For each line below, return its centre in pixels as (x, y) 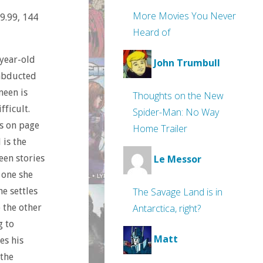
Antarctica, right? (167, 208)
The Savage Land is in (178, 192)
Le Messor (178, 159)
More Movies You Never (184, 16)
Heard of (151, 32)
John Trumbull (187, 63)
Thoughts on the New (178, 96)
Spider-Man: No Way (176, 112)
